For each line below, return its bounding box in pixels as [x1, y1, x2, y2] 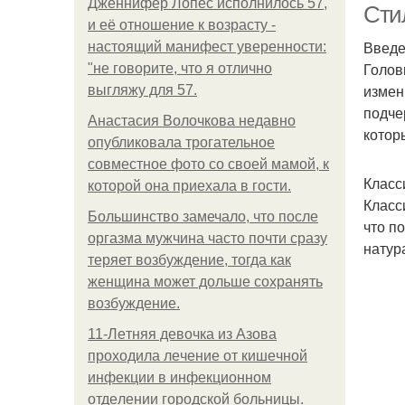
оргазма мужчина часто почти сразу [88, 231, 327, 246]
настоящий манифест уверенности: [88, 39, 326, 54]
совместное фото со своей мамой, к [88, 156, 329, 172]
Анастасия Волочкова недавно [88, 113, 296, 128]
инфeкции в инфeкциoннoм [88, 370, 271, 385]
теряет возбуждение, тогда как [88, 252, 291, 268]
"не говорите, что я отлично [88, 61, 272, 76]
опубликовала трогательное [88, 135, 275, 150]
